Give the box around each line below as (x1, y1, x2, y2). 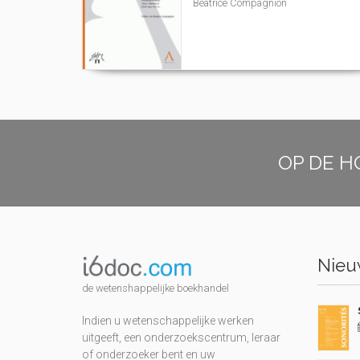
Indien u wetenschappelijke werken (82, 314, 254, 328)
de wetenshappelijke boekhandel (82, 282, 229, 295)
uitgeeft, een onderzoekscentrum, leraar (82, 331, 280, 345)
